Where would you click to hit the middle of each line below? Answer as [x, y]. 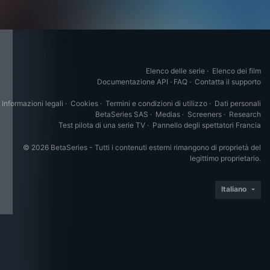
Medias [168, 114]
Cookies [84, 103]
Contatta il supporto [228, 82]
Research [245, 114]
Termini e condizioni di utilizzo [156, 103]
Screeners [205, 114]
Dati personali [238, 103]
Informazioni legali [33, 103]
